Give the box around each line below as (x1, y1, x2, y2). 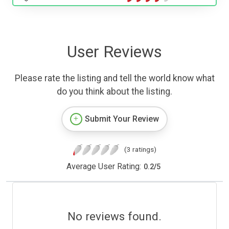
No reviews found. (67, 210, 162, 223)
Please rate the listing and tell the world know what (14, 73, 215, 84)
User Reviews (67, 42, 162, 62)
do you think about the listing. (57, 86, 172, 97)
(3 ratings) (124, 145, 156, 154)
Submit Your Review (85, 114, 159, 124)
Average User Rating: (66, 162, 141, 172)
